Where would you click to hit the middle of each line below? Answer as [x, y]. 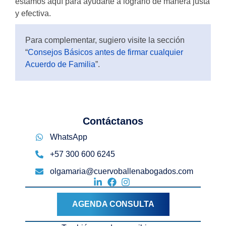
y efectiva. [33, 13]
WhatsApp [69, 137]
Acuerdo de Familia [60, 64]
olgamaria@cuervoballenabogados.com [122, 171]
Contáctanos [113, 121]
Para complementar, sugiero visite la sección [105, 40]
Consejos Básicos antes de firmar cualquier [105, 52]
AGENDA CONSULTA [113, 204]
